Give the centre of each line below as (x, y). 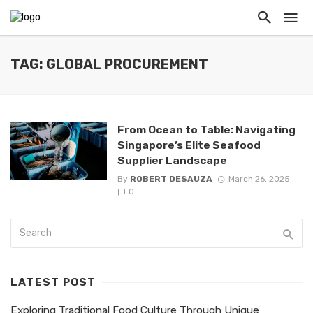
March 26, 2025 (259, 179)
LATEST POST (53, 283)
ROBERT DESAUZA (171, 179)
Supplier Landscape (172, 160)
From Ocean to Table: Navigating (206, 130)
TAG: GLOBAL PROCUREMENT (109, 65)
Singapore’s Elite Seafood (189, 145)
